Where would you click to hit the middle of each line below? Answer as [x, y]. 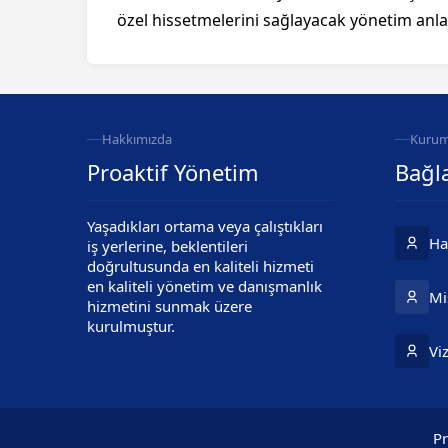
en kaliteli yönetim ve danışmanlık [204, 286]
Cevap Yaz [190, 430]
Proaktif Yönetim [173, 172]
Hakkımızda [137, 139]
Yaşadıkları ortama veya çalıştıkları [205, 226]
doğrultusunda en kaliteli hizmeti [200, 266]
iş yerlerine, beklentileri [167, 246]
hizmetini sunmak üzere [169, 306]
